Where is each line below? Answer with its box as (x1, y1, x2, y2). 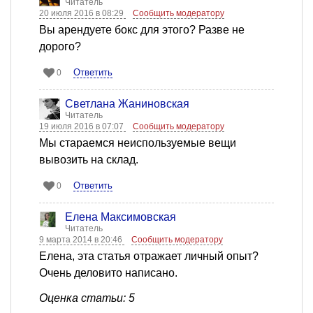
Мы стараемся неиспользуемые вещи (39, 137, 236, 150)
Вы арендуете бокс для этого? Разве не (39, 24, 245, 36)
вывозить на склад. (39, 154, 138, 166)
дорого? (39, 41, 81, 53)
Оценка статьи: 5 (39, 292, 135, 305)
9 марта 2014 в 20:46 (39, 235, 124, 245)
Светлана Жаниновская (65, 98, 189, 110)
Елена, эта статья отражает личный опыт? (39, 250, 259, 263)
